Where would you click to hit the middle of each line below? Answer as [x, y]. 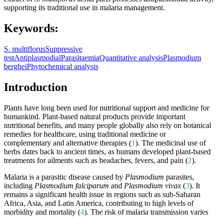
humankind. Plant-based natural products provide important [95, 117]
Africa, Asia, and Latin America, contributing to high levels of [99, 203]
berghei [15, 67]
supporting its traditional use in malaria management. [84, 8]
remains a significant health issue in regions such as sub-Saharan [102, 195]
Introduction [36, 87]
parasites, [179, 177]
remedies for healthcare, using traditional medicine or [85, 134]
